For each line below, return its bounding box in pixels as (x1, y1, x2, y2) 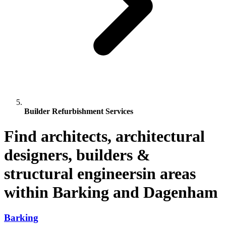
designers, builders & (4, 145, 150, 164)
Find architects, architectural (4, 127, 205, 145)
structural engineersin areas (4, 164, 196, 183)
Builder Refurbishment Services (24, 107, 133, 116)
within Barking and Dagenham (4, 183, 218, 201)
